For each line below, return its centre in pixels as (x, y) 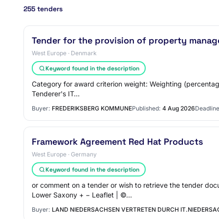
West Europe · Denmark (64, 53)
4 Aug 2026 (179, 108)
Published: (146, 108)
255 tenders (43, 9)
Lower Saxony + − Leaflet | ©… (82, 195)
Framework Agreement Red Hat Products (117, 142)
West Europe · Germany (64, 154)
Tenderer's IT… (56, 94)
